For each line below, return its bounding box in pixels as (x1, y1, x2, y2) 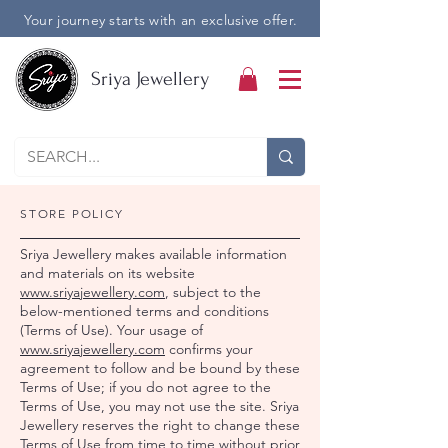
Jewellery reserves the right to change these (20, 415, 300, 434)
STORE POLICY (20, 205, 124, 221)
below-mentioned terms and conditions (20, 301, 269, 320)
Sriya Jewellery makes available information (20, 244, 287, 263)
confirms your (165, 339, 253, 358)
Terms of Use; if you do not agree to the (20, 377, 271, 396)
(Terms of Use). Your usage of (20, 320, 203, 339)
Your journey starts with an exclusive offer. (23, 11, 298, 29)
